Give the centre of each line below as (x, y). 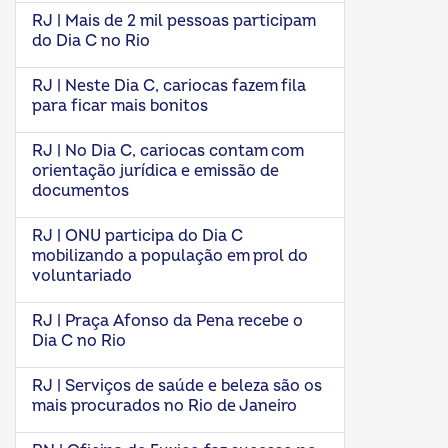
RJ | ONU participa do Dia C (137, 236)
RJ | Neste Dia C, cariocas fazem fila (169, 86)
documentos (80, 191)
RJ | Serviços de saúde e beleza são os (177, 386)
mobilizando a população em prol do (170, 256)
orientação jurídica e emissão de (155, 171)
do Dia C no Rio (91, 41)
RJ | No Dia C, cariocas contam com (167, 151)
